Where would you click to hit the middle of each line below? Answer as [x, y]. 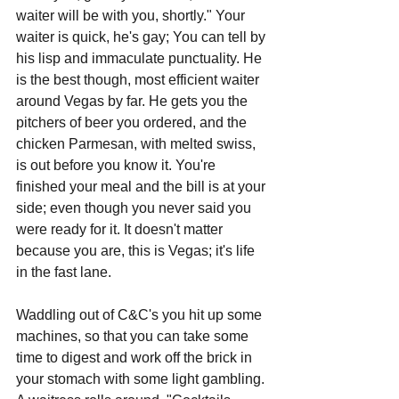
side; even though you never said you [135, 208]
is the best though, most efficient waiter [139, 79]
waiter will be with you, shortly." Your [132, 15]
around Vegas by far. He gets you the [134, 101]
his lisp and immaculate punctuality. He [141, 58]
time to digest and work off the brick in [136, 357]
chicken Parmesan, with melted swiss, [138, 143]
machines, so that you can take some [134, 336]
